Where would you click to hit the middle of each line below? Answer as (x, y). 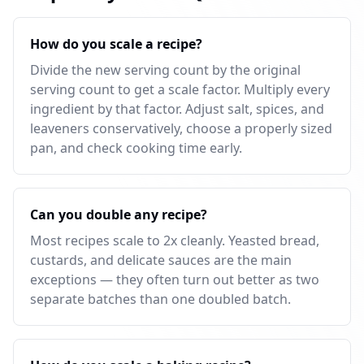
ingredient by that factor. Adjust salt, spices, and (177, 109)
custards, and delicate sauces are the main (161, 260)
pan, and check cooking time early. (136, 148)
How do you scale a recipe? (116, 44)
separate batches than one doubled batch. (160, 299)
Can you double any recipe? (119, 214)
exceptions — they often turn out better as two (175, 279)
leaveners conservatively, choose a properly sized (181, 128)
